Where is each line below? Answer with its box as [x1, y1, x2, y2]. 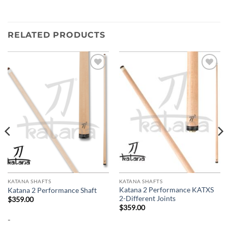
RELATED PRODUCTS [8, 30, 105, 40]
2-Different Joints [119, 194, 176, 203]
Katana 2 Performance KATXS [119, 186, 214, 194]
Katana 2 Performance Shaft [7, 186, 97, 194]
